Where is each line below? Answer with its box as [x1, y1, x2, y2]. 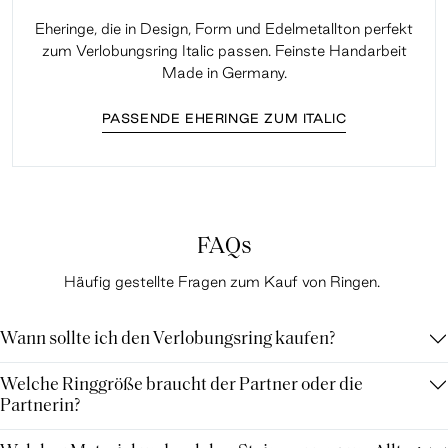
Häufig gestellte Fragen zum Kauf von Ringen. [64, 272, 384, 290]
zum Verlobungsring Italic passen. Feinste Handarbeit [41, 41, 407, 59]
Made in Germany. [161, 63, 287, 81]
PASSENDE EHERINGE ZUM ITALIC [101, 110, 347, 125]
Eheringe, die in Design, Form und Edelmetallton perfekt [35, 19, 413, 37]
